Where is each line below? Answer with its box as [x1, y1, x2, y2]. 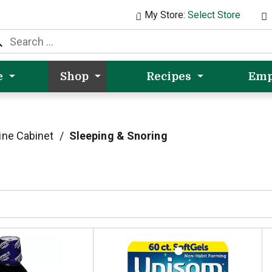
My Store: [144, 9, 188, 21]
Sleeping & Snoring [69, 129, 168, 142]
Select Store [188, 9, 241, 21]
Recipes [146, 70, 191, 83]
